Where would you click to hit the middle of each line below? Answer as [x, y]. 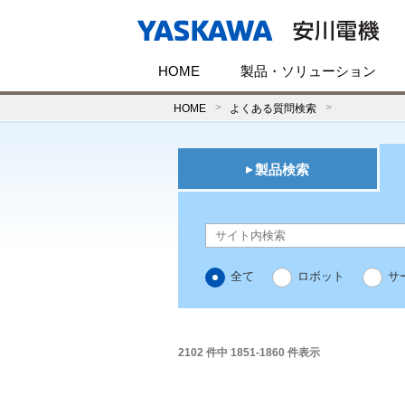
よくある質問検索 [273, 108]
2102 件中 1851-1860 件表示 [249, 353]
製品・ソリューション [308, 71]
